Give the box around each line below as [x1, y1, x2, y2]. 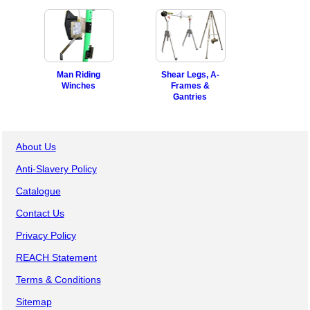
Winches [61, 81, 95, 90]
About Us [15, 140, 56, 152]
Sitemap [15, 295, 52, 307]
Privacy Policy [15, 229, 76, 241]
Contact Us [15, 207, 64, 219]
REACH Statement [15, 251, 97, 263]
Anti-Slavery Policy [15, 163, 97, 174]
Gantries [173, 92, 208, 101]
